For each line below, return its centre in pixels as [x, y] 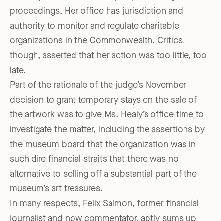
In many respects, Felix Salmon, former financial [104, 204]
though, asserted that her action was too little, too [108, 56]
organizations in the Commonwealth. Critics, [97, 41]
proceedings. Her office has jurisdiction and [96, 12]
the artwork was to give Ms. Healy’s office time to [107, 115]
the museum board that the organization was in [103, 145]
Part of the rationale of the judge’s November [98, 86]
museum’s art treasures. [56, 189]
